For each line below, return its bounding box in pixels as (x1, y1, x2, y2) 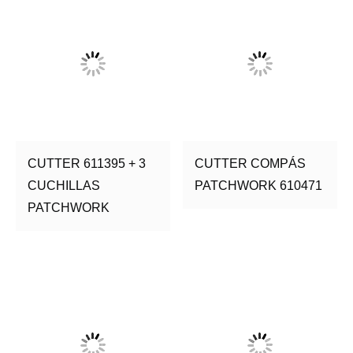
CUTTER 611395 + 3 (28, 156, 146, 170)
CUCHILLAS (28, 178, 100, 192)
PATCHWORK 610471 (195, 178, 323, 192)
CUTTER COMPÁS (195, 156, 307, 170)
